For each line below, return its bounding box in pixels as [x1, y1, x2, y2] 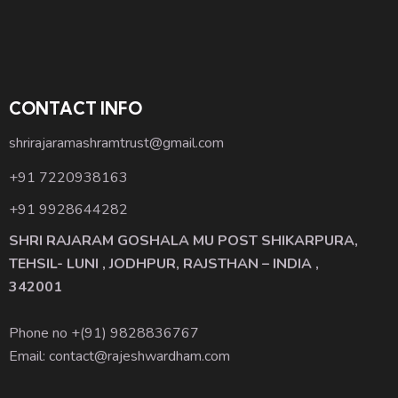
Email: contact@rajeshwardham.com [9, 346, 230, 367]
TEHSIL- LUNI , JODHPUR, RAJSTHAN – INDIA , [9, 254, 319, 275]
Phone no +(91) [9, 323, 110, 344]
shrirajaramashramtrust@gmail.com [9, 132, 224, 153]
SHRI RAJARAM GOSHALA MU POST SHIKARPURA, [9, 231, 358, 251]
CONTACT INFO [9, 98, 142, 120]
